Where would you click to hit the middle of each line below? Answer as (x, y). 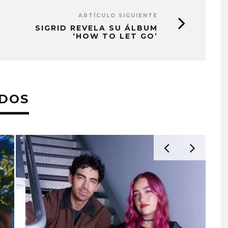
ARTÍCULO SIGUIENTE (118, 15)
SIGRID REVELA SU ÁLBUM (96, 28)
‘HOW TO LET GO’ (115, 36)
